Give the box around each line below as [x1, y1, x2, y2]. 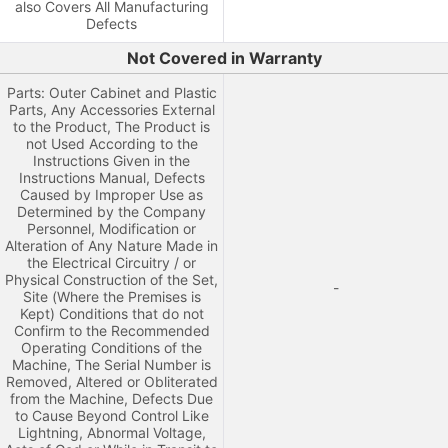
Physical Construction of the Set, [5, 271, 218, 288]
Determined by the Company [17, 203, 206, 220]
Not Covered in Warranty [126, 48, 322, 68]
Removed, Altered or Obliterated [5, 373, 218, 390]
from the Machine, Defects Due [10, 390, 213, 407]
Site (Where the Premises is [22, 288, 201, 305]
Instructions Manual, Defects [18, 169, 205, 186]
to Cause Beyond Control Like [14, 407, 209, 424]
